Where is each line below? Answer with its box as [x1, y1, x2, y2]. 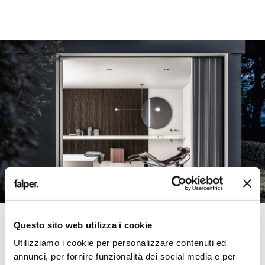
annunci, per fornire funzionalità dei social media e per [13, 251, 236, 262]
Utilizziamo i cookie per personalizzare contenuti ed [13, 238, 227, 248]
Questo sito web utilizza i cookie [13, 219, 153, 230]
